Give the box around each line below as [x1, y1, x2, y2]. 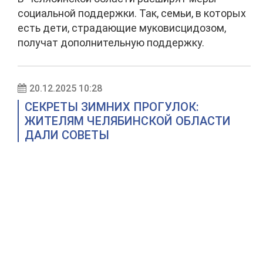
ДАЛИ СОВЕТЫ [25, 128, 109, 142]
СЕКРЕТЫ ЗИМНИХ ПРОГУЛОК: [25, 100, 199, 114]
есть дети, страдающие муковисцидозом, [18, 22, 226, 34]
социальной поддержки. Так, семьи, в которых [18, 7, 246, 19]
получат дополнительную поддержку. [18, 36, 204, 49]
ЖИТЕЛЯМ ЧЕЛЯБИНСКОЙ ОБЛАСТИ [25, 114, 231, 128]
